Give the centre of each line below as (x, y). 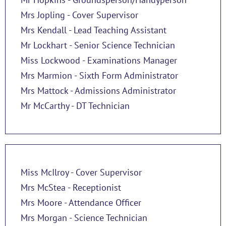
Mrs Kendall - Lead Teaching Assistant (94, 30)
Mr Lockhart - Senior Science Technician (98, 45)
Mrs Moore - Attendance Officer (81, 202)
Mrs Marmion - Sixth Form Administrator (99, 75)
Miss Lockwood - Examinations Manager (99, 60)
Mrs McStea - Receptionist (71, 187)
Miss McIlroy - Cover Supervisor (81, 172)
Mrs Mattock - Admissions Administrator (98, 90)
